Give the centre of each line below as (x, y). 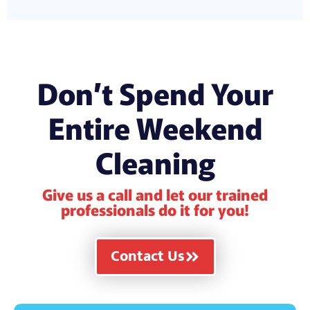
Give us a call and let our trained (155, 193)
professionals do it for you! (155, 209)
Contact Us (147, 256)
